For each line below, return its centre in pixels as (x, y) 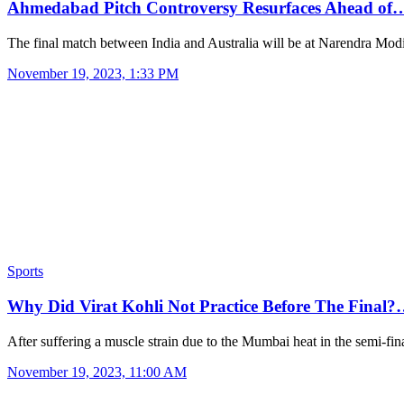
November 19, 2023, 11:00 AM (97, 372)
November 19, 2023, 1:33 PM (93, 74)
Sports (25, 271)
